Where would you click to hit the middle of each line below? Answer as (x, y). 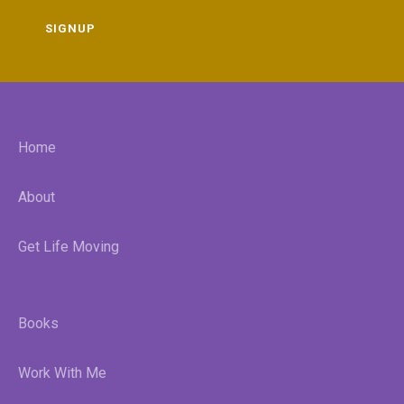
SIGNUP (70, 29)
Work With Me (62, 373)
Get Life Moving (69, 247)
